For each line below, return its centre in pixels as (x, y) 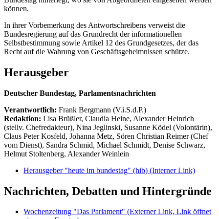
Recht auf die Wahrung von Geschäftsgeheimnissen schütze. (97, 51)
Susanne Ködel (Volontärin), (168, 127)
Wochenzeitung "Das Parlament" (74, 212)
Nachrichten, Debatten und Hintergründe (108, 191)
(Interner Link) (172, 170)
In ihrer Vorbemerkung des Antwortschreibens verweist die (95, 25)
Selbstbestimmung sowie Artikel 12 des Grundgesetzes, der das (101, 43)
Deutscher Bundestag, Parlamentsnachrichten (80, 93)
